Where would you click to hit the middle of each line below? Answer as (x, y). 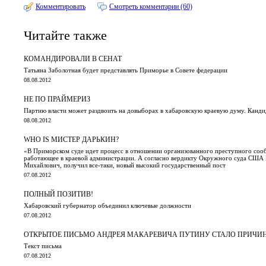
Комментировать (61, 7)
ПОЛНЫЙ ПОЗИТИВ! (58, 194)
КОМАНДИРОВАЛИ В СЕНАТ (73, 58)
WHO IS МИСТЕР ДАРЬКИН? (71, 139)
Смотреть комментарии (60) (151, 7)
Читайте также (65, 36)
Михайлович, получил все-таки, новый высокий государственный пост (125, 165)
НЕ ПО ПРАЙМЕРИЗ (57, 99)
